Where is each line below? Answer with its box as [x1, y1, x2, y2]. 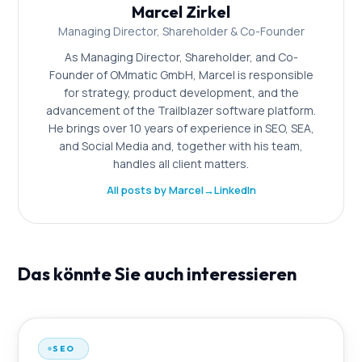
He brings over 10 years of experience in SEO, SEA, [48, 120, 314, 136]
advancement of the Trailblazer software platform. [46, 102, 316, 118]
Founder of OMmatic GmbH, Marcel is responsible [48, 66, 314, 82]
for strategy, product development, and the [63, 84, 299, 100]
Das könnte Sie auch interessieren [18, 262, 297, 285]
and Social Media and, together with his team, [59, 137, 303, 154]
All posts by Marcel [106, 182, 204, 197]
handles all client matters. [113, 155, 249, 171]
